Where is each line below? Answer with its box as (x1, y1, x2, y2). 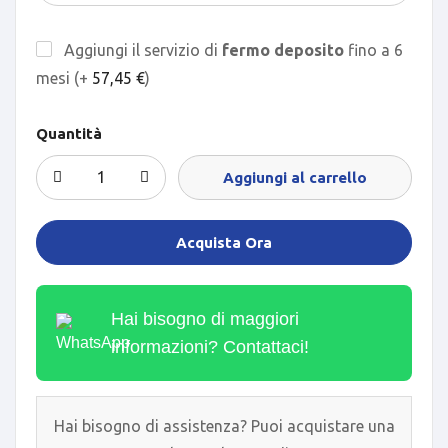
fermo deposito (222, 40, 344, 59)
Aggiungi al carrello (223, 168, 367, 186)
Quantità (36, 124, 102, 142)
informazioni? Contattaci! (111, 336, 309, 357)
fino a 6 (344, 40, 403, 59)
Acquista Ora (176, 233, 272, 251)
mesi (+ (36, 68, 92, 87)
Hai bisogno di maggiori (111, 308, 299, 329)
